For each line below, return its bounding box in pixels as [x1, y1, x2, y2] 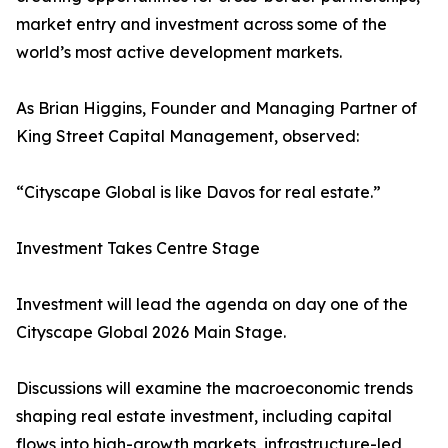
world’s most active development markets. [16, 42, 342, 63]
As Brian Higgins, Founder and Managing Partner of [16, 98, 417, 119]
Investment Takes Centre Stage [16, 238, 260, 259]
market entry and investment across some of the [16, 14, 387, 35]
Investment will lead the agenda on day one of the [16, 294, 408, 315]
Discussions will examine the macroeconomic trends [16, 378, 413, 399]
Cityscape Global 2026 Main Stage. [16, 322, 286, 343]
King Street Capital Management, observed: [16, 126, 359, 147]
